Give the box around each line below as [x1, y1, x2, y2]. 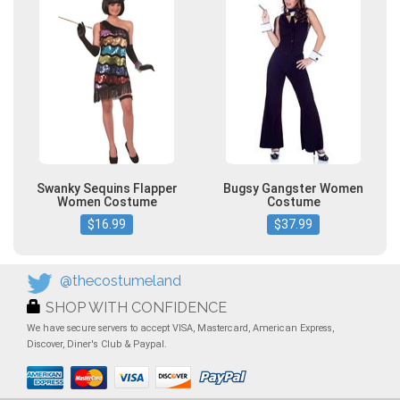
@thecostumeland [60, 272, 181, 290]
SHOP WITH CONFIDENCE [46, 299, 227, 317]
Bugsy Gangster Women [223, 181, 363, 196]
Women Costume [56, 195, 157, 210]
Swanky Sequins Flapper [36, 181, 178, 196]
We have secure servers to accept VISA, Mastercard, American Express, [27, 322, 334, 335]
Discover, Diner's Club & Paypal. [27, 338, 167, 351]
